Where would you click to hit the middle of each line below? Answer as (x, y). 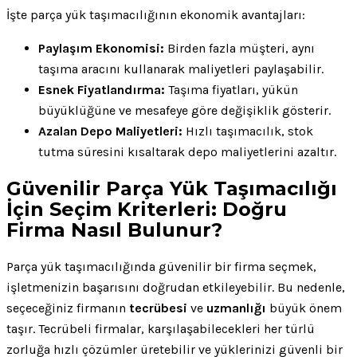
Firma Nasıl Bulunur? (114, 229)
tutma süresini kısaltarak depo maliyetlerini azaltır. (187, 151)
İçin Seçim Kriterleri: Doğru (147, 209)
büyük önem (304, 308)
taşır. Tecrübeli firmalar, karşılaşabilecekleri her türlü (161, 328)
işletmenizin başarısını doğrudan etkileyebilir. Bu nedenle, (176, 287)
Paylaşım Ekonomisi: (101, 48)
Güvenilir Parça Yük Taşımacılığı (172, 188)
